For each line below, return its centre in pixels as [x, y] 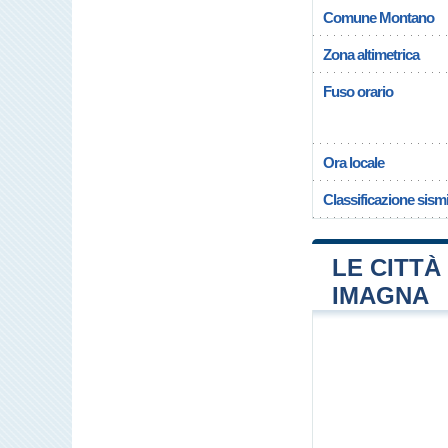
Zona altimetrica [371, 54]
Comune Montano [378, 17]
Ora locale [353, 162]
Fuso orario [358, 91]
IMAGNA [380, 295]
